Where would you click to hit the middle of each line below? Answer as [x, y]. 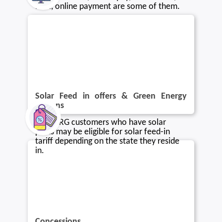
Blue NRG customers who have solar [101, 122]
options [50, 106]
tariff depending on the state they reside [108, 141]
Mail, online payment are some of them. [108, 6]
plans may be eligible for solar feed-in [103, 132]
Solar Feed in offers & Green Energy [111, 96]
